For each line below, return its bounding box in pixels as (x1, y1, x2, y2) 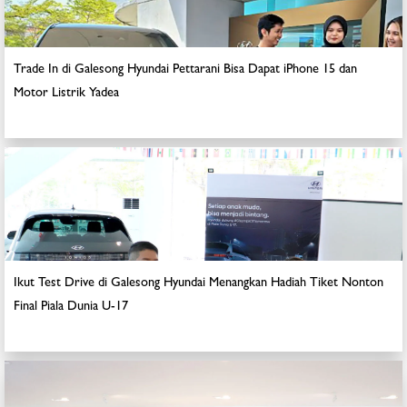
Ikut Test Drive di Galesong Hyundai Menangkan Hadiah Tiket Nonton (14, 277, 383, 291)
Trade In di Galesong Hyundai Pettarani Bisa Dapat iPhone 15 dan (14, 64, 357, 77)
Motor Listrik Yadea (14, 87, 119, 101)
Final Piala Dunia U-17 (14, 301, 128, 314)
